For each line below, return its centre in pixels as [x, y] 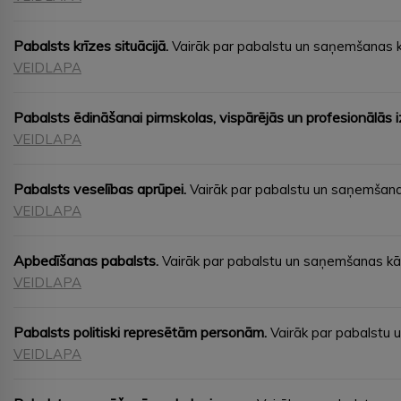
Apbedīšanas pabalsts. [86, 260]
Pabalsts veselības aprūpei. [100, 188]
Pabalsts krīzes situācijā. [91, 45]
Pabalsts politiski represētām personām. [140, 332]
